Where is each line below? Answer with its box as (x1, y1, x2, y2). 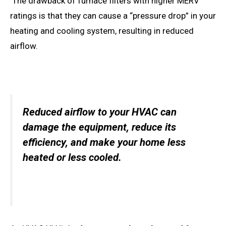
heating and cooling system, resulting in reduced (10, 26, 194, 36)
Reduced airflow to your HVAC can (23, 106, 177, 119)
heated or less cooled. (23, 151, 122, 164)
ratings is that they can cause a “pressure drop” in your (10, 11, 216, 21)
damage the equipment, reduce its (23, 121, 176, 134)
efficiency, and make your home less (23, 136, 186, 149)
